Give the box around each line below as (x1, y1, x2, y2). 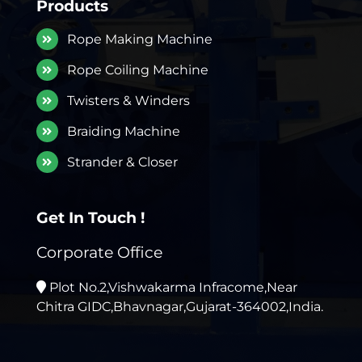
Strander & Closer (67, 154, 179, 170)
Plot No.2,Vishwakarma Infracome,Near (45, 279, 297, 295)
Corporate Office (36, 242, 162, 262)
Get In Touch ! (36, 208, 145, 228)
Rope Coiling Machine (67, 62, 209, 78)
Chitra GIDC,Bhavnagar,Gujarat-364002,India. (36, 298, 323, 314)
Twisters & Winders (67, 93, 191, 108)
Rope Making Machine (67, 32, 213, 47)
